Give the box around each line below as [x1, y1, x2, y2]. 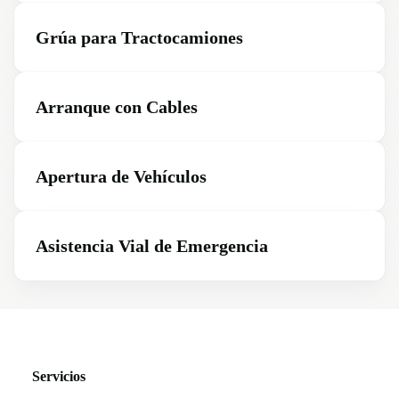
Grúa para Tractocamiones [36, 28, 243, 47]
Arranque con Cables [36, 97, 198, 117]
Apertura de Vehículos [36, 167, 207, 186]
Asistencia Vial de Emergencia [36, 236, 268, 256]
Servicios [32, 369, 85, 384]
